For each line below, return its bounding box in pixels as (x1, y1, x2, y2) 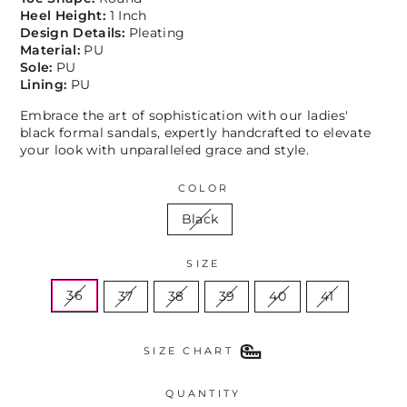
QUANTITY (165, 386, 242, 400)
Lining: (20, 76, 71, 92)
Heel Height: (20, 7, 110, 23)
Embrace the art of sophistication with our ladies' (20, 107, 349, 123)
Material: (20, 42, 84, 57)
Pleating (124, 25, 185, 40)
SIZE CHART (143, 343, 234, 357)
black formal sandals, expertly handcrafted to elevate (20, 124, 372, 140)
